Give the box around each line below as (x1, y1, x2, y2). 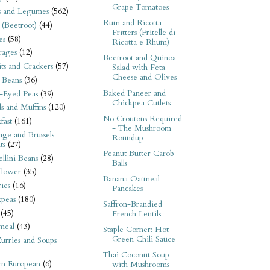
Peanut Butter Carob (102, 148, 174, 159)
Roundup (111, 132, 143, 143)
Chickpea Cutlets (111, 97, 171, 108)
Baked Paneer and (102, 87, 166, 99)
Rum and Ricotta (102, 17, 162, 29)
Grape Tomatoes (111, 2, 169, 13)
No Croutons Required (102, 113, 182, 124)
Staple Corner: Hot (102, 224, 169, 236)
